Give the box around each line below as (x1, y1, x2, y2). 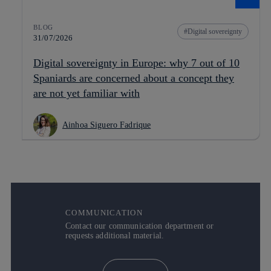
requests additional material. (65, 230, 165, 240)
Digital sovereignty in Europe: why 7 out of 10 (33, 56, 240, 69)
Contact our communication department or (65, 221, 214, 230)
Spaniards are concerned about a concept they (33, 71, 234, 84)
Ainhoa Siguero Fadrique (62, 120, 151, 129)
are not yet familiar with (33, 87, 140, 99)
